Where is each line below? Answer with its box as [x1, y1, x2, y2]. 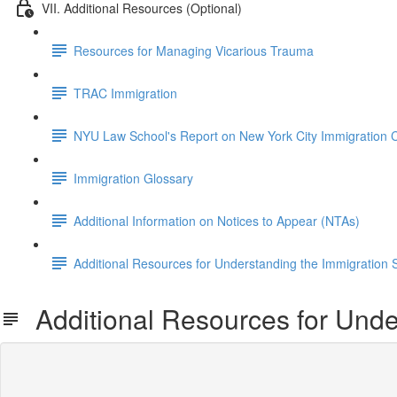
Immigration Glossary [74, 168, 193, 187]
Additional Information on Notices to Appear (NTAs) [74, 211, 360, 230]
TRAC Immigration [74, 83, 177, 102]
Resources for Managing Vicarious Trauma [74, 41, 314, 59]
